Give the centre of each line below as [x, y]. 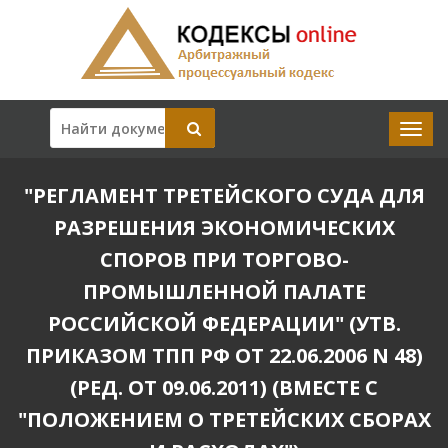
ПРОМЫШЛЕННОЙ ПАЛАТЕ [224, 291]
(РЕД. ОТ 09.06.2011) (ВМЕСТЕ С [224, 387]
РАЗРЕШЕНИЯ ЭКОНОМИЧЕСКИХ [224, 227]
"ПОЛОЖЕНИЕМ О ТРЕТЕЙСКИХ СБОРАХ [224, 419]
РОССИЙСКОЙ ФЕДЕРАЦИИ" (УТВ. [224, 323]
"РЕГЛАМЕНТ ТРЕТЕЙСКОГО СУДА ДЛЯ [224, 195]
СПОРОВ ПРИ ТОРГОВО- [224, 259]
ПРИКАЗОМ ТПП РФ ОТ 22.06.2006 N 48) [224, 355]
